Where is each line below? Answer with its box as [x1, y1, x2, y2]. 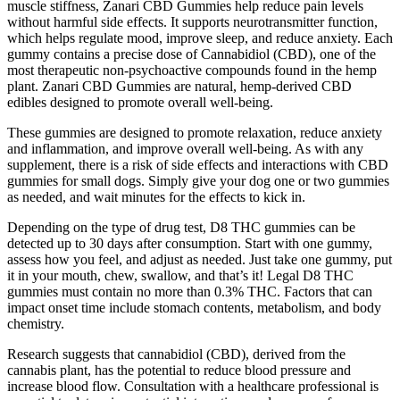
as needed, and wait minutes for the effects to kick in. [7, 189, 305, 205]
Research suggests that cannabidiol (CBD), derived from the [7, 346, 346, 362]
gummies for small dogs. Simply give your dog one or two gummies [7, 173, 389, 189]
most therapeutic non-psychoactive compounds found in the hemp [7, 62, 377, 79]
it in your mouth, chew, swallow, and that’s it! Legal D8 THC [7, 268, 354, 284]
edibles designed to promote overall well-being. [7, 95, 273, 111]
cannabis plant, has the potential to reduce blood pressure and [7, 362, 351, 379]
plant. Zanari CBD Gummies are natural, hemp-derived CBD [7, 79, 352, 95]
